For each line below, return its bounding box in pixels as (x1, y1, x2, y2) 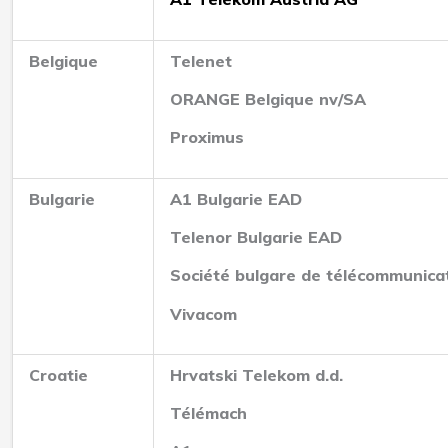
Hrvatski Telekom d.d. (170, 365, 343, 386)
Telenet (170, 51, 232, 72)
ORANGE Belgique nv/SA (170, 89, 366, 110)
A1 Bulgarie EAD (170, 189, 302, 210)
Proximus (170, 127, 244, 148)
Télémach (170, 403, 247, 424)
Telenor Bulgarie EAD (170, 227, 342, 248)
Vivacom (170, 303, 237, 324)
